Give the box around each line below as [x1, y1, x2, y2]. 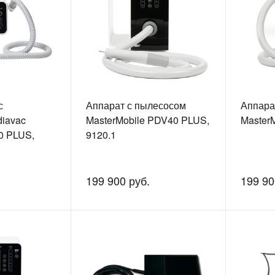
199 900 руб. [85, 172, 150, 189]
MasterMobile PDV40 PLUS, [85, 113, 209, 128]
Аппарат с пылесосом [85, 98, 186, 113]
